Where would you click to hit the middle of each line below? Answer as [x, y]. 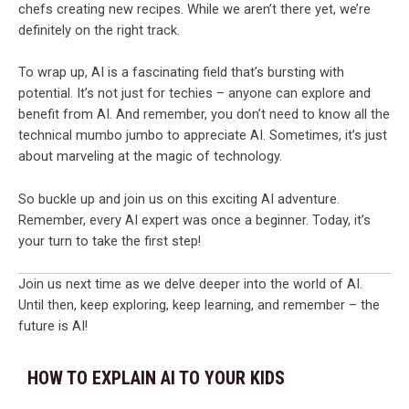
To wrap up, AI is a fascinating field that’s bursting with [181, 73]
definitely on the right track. [99, 31]
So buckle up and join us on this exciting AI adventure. [179, 199]
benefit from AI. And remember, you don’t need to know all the [204, 115]
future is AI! [53, 326]
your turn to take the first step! [110, 241]
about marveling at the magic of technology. [150, 157]
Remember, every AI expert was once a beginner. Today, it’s [194, 220]
